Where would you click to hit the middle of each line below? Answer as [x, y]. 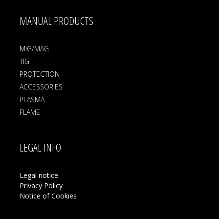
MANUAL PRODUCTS [56, 21]
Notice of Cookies [48, 196]
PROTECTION [40, 74]
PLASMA [32, 99]
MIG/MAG [34, 49]
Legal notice [39, 175]
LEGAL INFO [40, 147]
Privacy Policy [41, 186]
